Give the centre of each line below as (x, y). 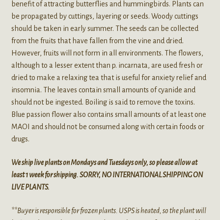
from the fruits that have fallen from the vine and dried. (97, 41)
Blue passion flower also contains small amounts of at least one (109, 115)
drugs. (20, 139)
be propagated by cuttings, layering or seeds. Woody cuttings (105, 16)
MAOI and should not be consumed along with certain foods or (108, 127)
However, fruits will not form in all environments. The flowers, (107, 53)
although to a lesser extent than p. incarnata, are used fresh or (107, 66)
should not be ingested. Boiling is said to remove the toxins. (103, 102)
